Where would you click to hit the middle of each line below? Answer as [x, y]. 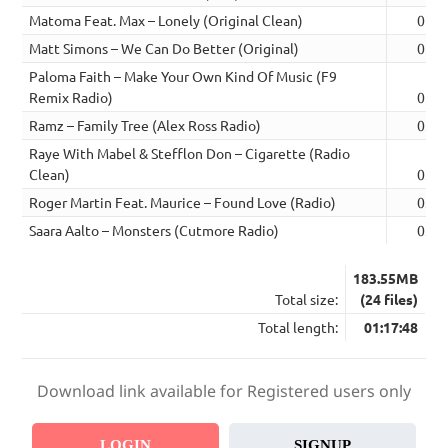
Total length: [298, 327]
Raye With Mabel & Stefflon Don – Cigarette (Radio [190, 152]
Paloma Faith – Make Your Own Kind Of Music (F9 [183, 75]
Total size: [307, 299]
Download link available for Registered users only [224, 390]
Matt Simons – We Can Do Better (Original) [164, 47]
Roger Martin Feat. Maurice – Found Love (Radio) [183, 201]
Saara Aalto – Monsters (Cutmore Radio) [154, 229]
